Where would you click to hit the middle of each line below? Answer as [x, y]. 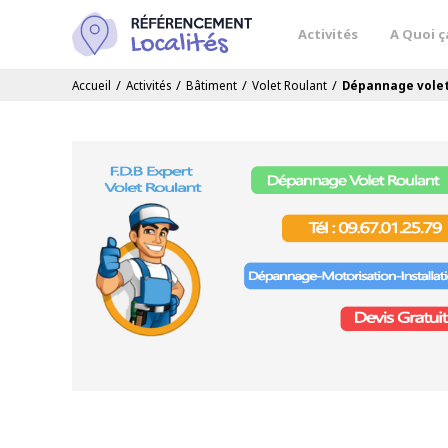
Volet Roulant [289, 85]
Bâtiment [211, 85]
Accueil [91, 85]
